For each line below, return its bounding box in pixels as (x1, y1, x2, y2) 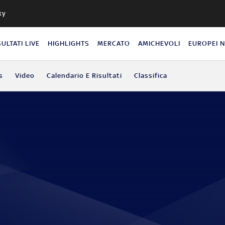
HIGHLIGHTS (48, 39, 90, 47)
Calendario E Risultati (46, 71, 122, 79)
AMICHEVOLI (138, 39, 181, 47)
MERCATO (97, 39, 131, 47)
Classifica (134, 71, 167, 79)
